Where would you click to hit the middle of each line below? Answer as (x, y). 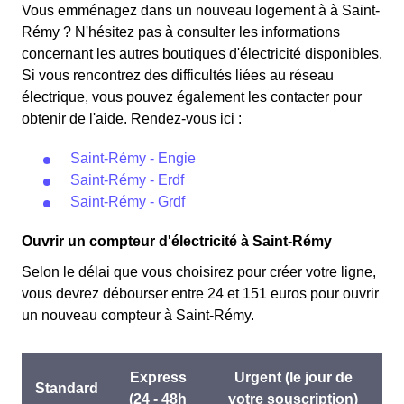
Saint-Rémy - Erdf (127, 180)
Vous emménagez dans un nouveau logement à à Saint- (201, 10)
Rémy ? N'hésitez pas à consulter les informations (181, 32)
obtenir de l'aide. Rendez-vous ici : (132, 119)
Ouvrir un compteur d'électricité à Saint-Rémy (177, 241)
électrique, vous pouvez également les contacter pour (192, 97)
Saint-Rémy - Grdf (128, 202)
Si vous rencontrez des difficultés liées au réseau (178, 75)
